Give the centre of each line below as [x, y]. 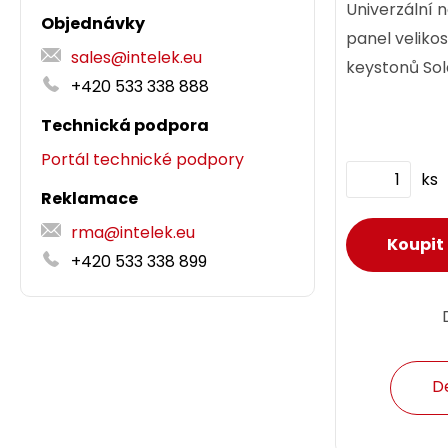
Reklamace [89, 198]
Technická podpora [125, 125]
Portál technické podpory [142, 159]
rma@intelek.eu [133, 232]
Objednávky [93, 23]
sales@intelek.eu [136, 57]
